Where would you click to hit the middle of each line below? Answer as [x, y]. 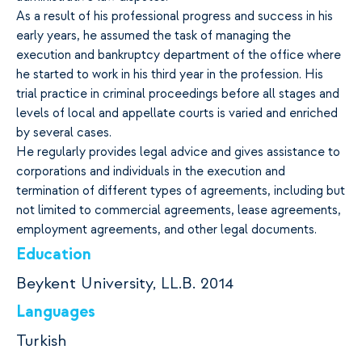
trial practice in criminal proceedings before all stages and [178, 94]
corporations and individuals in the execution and [151, 172]
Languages [56, 312]
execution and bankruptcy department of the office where [179, 55]
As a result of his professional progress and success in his [175, 17]
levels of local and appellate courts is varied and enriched [177, 114]
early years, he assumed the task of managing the [154, 36]
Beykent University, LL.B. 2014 [125, 284]
